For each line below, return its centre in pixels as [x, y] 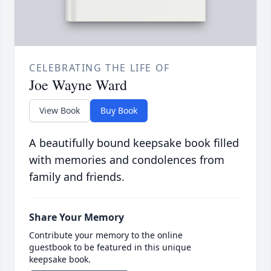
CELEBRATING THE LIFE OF [100, 68]
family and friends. [77, 177]
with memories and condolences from [127, 160]
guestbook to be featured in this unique [110, 247]
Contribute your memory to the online [106, 235]
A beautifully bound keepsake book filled [134, 143]
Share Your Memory [77, 217]
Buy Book [119, 111]
